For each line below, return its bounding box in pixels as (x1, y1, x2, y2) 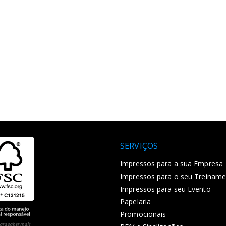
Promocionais (120, 209, 166, 219)
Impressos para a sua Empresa (120, 158, 223, 168)
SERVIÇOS (120, 140, 158, 151)
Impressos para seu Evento (120, 184, 211, 194)
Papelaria (120, 196, 151, 206)
